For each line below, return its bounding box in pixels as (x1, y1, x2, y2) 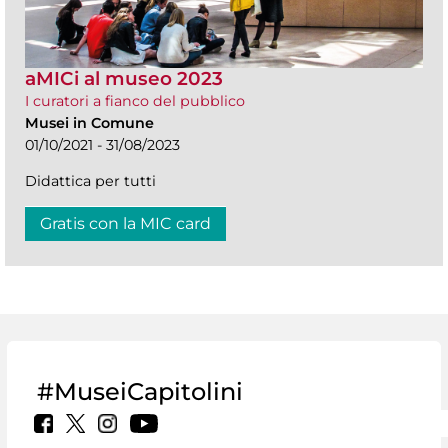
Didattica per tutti (25, 172, 156, 191)
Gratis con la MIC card (40, 214, 211, 234)
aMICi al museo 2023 (25, 67, 223, 91)
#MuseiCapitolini (37, 377, 243, 407)
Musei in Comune (25, 114, 154, 133)
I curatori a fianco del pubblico (25, 92, 245, 111)
